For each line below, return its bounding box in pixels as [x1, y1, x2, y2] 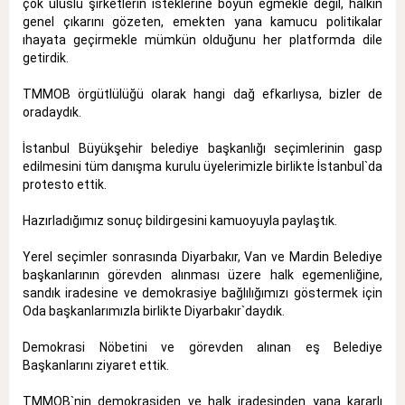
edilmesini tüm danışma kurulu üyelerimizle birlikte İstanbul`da [23, 158, 382, 174]
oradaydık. [23, 104, 81, 119]
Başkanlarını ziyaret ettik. [23, 357, 169, 372]
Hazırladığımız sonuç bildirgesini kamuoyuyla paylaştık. [23, 212, 337, 228]
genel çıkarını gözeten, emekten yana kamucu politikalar [23, 14, 382, 29]
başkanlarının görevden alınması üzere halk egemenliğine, [23, 267, 382, 282]
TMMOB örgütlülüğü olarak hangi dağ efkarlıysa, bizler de [23, 86, 382, 101]
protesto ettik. [23, 176, 107, 192]
